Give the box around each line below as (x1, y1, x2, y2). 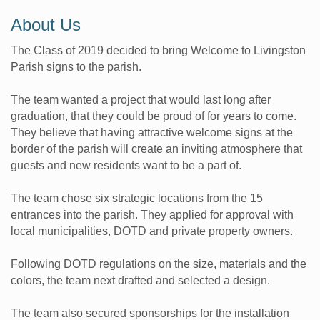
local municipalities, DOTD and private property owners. (11, 224, 293, 237)
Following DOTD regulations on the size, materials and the (11, 257, 306, 270)
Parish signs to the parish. (11, 60, 141, 73)
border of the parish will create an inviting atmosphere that (11, 142, 302, 155)
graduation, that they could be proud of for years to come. (11, 109, 296, 122)
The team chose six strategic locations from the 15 (11, 191, 263, 204)
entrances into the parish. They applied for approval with (11, 208, 294, 221)
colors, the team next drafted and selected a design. (11, 274, 270, 286)
